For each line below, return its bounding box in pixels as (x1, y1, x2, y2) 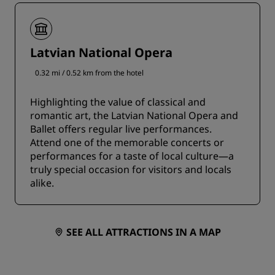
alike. (30, 176, 54, 190)
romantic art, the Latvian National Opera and (30, 109, 238, 122)
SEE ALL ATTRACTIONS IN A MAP (66, 225, 221, 239)
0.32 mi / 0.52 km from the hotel (35, 68, 144, 78)
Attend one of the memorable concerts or (30, 136, 224, 149)
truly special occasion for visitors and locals (30, 163, 231, 176)
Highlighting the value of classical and (30, 95, 206, 109)
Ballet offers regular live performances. (30, 122, 212, 136)
